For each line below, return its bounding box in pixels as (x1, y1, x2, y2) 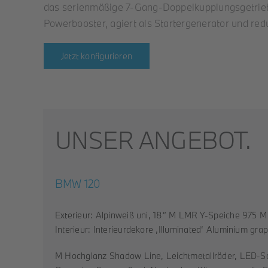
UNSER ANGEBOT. (54, 124, 251, 156)
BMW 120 (54, 176, 101, 191)
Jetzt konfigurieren (61, 50, 132, 62)
